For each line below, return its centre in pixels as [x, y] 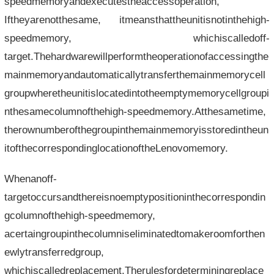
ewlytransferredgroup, [54, 252]
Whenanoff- [30, 179]
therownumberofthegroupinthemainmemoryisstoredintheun [136, 130]
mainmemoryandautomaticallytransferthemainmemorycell [135, 75]
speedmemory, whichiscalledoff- [137, 38]
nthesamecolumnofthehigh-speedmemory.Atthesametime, [135, 111]
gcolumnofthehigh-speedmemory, [80, 215]
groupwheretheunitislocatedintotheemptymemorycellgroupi [136, 93]
